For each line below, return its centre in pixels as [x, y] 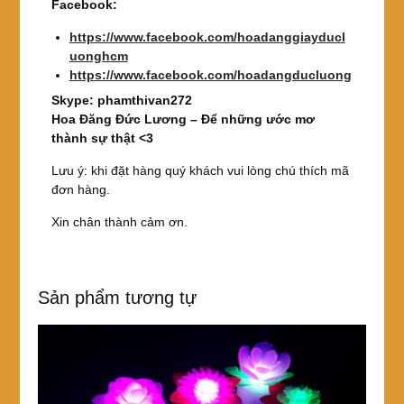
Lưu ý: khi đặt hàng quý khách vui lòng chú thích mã [200, 170]
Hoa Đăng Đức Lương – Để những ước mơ [183, 119]
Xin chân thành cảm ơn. [119, 221]
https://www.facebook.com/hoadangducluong [210, 74]
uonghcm [98, 55]
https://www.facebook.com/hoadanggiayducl [207, 37]
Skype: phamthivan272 [121, 100]
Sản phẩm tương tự [117, 297]
